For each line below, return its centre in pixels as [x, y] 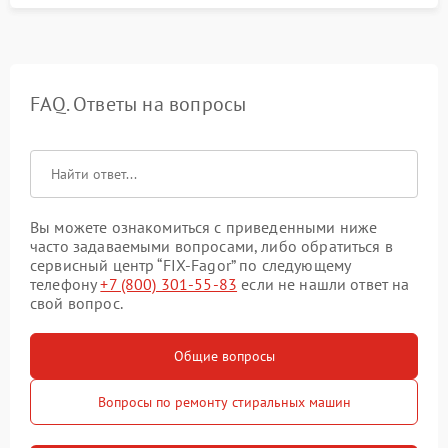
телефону [65, 284]
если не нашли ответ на [323, 284]
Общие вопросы [224, 356]
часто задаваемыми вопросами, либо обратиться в [211, 246]
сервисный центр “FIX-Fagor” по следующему [190, 265]
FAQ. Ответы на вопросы [138, 104]
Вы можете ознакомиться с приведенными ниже [204, 227]
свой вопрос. [76, 303]
